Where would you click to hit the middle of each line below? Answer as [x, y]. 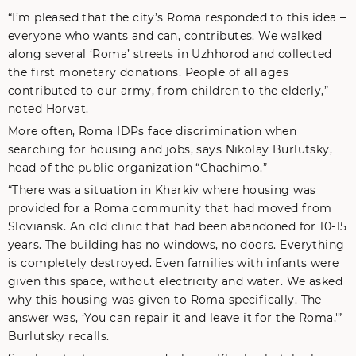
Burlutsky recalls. [59, 336]
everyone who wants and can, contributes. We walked [165, 36]
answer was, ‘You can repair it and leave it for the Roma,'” [175, 318]
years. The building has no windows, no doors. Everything [176, 245]
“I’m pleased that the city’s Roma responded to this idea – [177, 17]
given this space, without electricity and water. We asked [175, 281]
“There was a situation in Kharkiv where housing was [162, 190]
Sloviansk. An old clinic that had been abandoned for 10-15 [178, 226]
